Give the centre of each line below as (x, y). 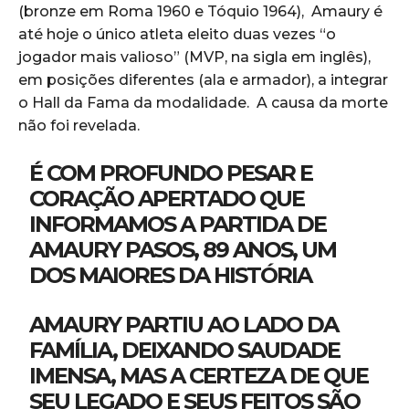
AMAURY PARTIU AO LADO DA (184, 324)
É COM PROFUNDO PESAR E (171, 173)
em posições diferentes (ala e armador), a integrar (203, 79)
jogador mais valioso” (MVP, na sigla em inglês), (194, 57)
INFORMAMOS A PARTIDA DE (178, 224)
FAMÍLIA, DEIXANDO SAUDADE (185, 350)
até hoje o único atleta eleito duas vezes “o (177, 34)
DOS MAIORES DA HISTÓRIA (171, 275)
